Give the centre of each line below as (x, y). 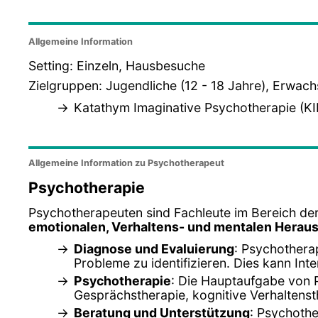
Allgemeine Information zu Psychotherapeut (126, 163)
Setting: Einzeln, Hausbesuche (117, 65)
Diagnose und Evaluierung (154, 248)
